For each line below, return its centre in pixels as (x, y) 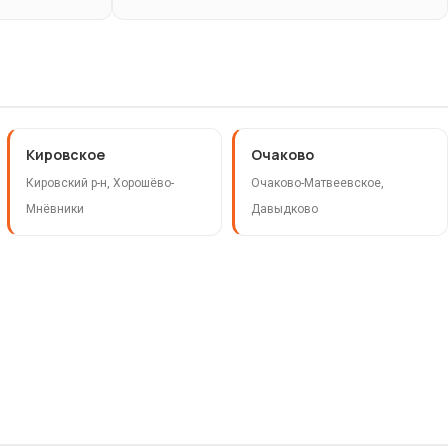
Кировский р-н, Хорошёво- (99, 183)
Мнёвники (54, 209)
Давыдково (285, 209)
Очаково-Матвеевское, (318, 183)
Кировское (65, 155)
